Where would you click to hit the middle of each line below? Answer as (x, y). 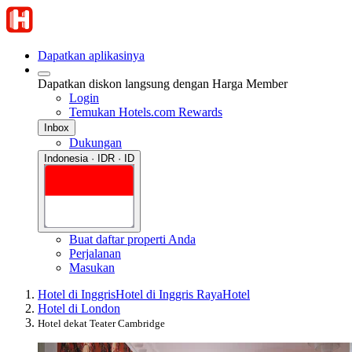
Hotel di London (79, 308)
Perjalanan (95, 253)
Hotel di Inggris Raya (169, 294)
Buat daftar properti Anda (132, 239)
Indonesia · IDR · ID (89, 158)
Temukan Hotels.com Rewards (146, 112)
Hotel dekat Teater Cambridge (101, 323)
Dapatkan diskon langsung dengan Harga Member (163, 84)
